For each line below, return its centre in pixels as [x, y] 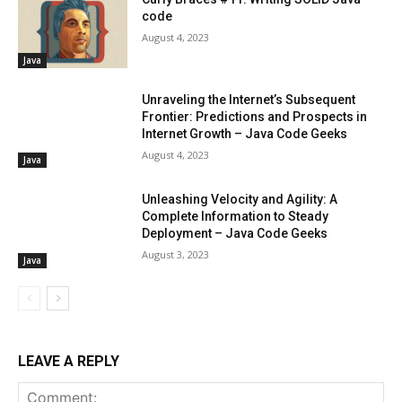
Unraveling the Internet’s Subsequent [249, 99]
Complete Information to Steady [236, 217]
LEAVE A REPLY [69, 362]
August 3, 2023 [176, 255]
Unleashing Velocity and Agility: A [240, 200]
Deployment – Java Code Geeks [235, 234]
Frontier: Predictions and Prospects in [255, 116]
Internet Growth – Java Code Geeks [245, 133]
